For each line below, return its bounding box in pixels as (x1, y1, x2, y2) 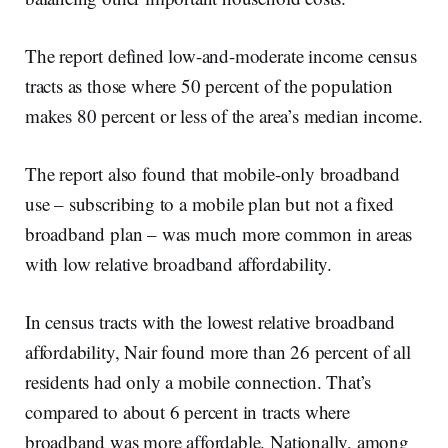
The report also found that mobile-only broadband (25, 161, 400, 187)
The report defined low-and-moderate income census (25, 43, 417, 69)
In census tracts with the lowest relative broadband (25, 309, 396, 335)
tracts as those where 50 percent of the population (25, 73, 393, 99)
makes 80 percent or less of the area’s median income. (25, 103, 423, 129)
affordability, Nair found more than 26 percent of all (25, 339, 411, 365)
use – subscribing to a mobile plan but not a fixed (25, 191, 394, 217)
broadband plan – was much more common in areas (25, 221, 413, 247)
